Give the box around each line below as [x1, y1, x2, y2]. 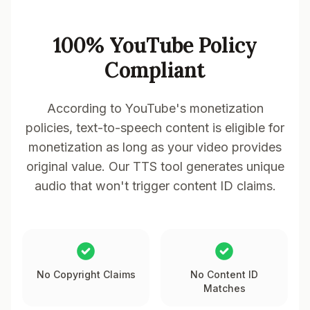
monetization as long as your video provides [28, 140, 282, 154]
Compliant [104, 57, 206, 83]
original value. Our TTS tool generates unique [26, 159, 284, 174]
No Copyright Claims [36, 268, 136, 280]
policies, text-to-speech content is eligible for [26, 120, 284, 135]
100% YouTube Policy [53, 32, 257, 58]
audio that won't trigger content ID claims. [34, 179, 276, 193]
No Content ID [190, 268, 258, 280]
